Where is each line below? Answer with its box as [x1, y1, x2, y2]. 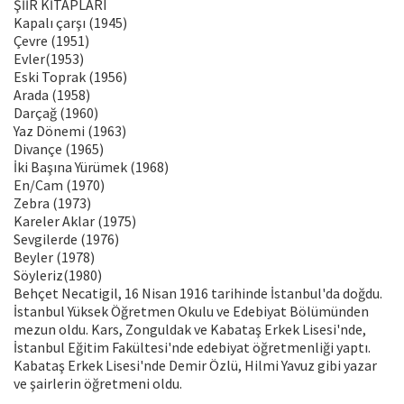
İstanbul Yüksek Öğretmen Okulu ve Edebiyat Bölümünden [14, 302, 369, 321]
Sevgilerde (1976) [14, 230, 119, 249]
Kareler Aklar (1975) [14, 212, 136, 231]
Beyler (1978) [14, 248, 95, 267]
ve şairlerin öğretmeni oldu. [14, 374, 182, 393]
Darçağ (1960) [14, 104, 98, 123]
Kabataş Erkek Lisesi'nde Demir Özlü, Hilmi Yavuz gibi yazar [14, 356, 377, 375]
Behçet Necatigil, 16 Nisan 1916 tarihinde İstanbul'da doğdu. [14, 284, 382, 303]
